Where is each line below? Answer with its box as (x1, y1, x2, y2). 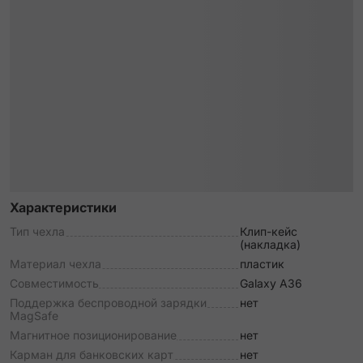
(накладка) (240, 237, 301, 251)
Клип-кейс (240, 224, 297, 238)
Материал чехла (10, 257, 101, 271)
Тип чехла (10, 224, 65, 238)
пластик (240, 257, 284, 271)
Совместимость (10, 276, 99, 290)
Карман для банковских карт (10, 348, 173, 361)
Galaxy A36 (240, 276, 302, 290)
